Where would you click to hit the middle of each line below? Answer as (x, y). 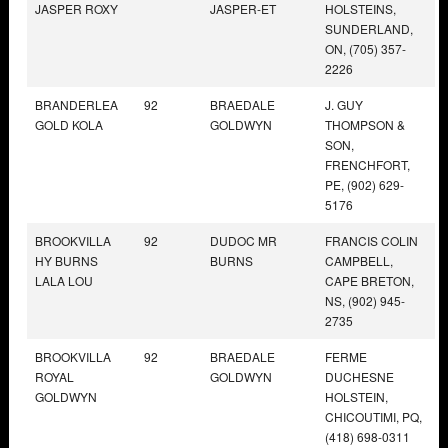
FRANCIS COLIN (371, 240)
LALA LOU (64, 280)
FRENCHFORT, (367, 164)
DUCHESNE (359, 376)
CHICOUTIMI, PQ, (373, 416)
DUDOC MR (243, 240)
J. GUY (344, 104)
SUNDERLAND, (369, 28)
